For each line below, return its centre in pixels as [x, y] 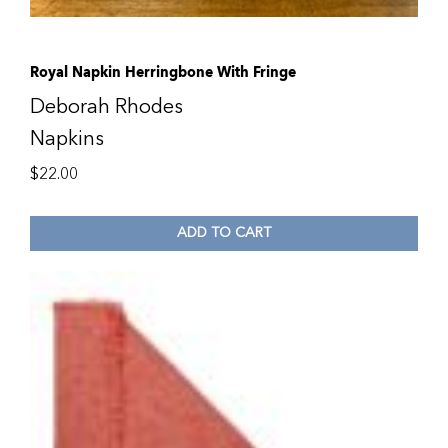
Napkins [67, 138]
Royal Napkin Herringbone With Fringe [163, 71]
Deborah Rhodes [106, 106]
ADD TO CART [224, 233]
